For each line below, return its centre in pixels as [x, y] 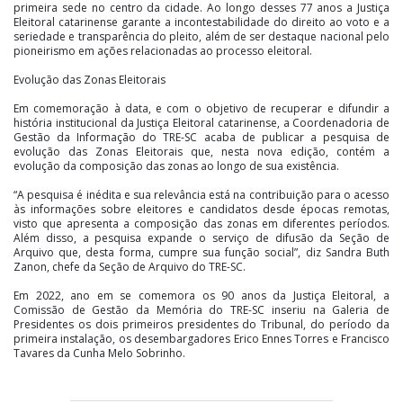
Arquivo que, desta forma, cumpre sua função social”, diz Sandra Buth [201, 253]
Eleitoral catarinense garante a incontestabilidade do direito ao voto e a [201, 22]
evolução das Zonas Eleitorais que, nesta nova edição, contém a [201, 152]
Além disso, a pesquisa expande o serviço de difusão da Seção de [201, 238]
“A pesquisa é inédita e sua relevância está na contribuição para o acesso [201, 195]
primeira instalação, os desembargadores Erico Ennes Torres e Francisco [201, 339]
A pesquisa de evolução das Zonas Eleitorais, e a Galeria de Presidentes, [201, 382]
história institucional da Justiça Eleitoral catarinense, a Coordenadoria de [201, 123]
